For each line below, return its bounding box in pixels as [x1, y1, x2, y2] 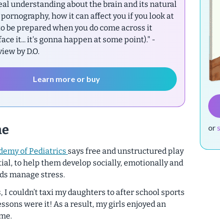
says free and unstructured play [68, 146, 184, 156]
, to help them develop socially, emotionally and [11, 158, 183, 167]
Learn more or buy [33, 74, 101, 83]
